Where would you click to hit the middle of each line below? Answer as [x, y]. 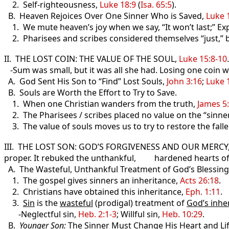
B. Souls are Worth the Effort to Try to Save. [90, 93]
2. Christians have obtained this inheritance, [95, 192]
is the [47, 203]
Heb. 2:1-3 [97, 214]
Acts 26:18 [199, 180]
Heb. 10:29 [182, 214]
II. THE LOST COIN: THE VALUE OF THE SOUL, [91, 59]
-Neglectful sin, [41, 214]
